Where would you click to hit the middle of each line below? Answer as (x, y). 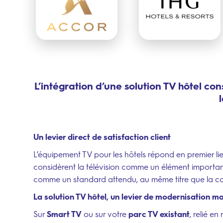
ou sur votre (105, 214)
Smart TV (64, 214)
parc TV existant (159, 214)
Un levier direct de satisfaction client (102, 137)
